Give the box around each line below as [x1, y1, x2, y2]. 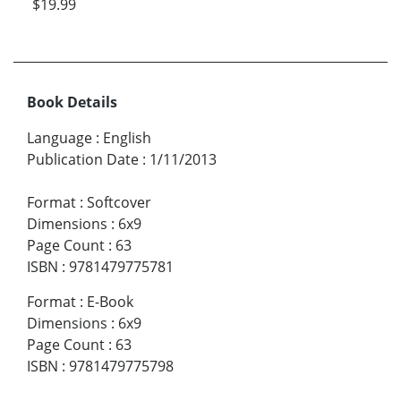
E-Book [87, 292, 133, 312]
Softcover [87, 192, 151, 213]
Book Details [27, 92, 117, 113]
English [103, 128, 151, 149]
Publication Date [27, 149, 139, 170]
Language [27, 128, 92, 149]
